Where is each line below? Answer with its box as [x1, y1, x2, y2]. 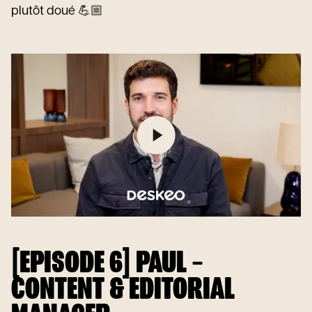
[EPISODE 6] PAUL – [11, 247, 203, 281]
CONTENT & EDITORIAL [11, 273, 235, 307]
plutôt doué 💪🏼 [11, 5, 103, 18]
